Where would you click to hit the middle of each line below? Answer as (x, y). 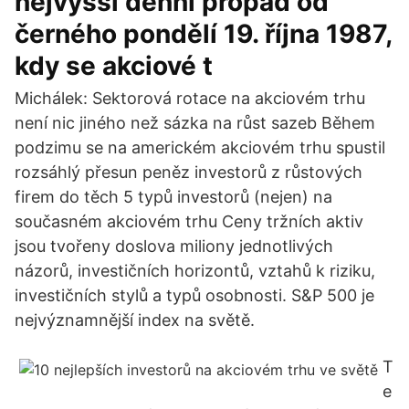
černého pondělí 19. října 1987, (203, 34)
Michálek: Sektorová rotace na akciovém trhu (190, 98)
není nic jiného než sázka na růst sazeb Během (195, 123)
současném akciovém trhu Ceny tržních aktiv (189, 221)
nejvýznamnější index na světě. (135, 320)
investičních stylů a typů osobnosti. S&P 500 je (194, 295)
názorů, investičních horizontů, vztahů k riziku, (195, 271)
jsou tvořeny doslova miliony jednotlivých (174, 246)
